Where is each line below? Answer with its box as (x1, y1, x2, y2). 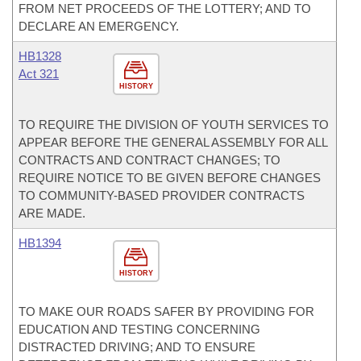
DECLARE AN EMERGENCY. (19, 19, 179, 33)
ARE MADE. (19, 206, 85, 220)
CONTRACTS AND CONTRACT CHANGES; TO (19, 153, 280, 167)
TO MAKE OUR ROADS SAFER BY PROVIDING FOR (19, 305, 314, 318)
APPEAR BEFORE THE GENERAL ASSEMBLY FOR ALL (19, 135, 327, 149)
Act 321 (19, 67, 59, 81)
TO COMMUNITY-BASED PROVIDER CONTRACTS (19, 189, 305, 202)
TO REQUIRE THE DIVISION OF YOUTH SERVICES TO (19, 118, 329, 131)
